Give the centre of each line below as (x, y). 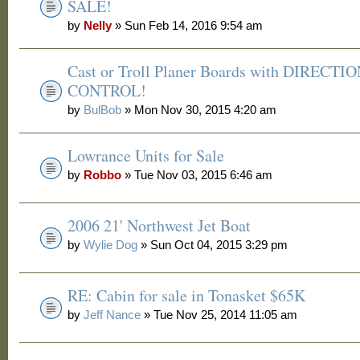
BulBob (103, 110)
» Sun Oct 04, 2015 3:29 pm (213, 245)
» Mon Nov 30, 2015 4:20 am (199, 110)
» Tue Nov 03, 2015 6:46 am (197, 175)
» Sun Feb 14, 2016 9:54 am (188, 25)
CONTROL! (107, 90)
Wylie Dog (111, 245)
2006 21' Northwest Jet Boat (160, 225)
